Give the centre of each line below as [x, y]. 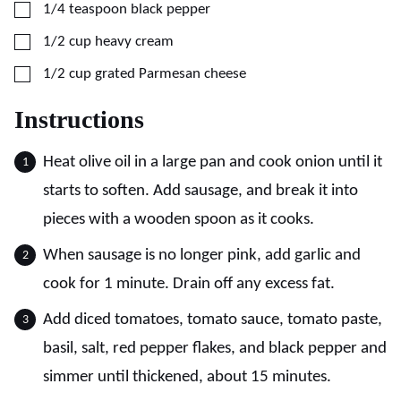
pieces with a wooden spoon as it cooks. [179, 220]
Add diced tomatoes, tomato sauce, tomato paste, [213, 320]
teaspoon [98, 10]
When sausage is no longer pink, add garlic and [202, 256]
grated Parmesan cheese [171, 74]
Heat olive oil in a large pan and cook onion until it [213, 163]
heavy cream [134, 42]
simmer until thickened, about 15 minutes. [187, 378]
